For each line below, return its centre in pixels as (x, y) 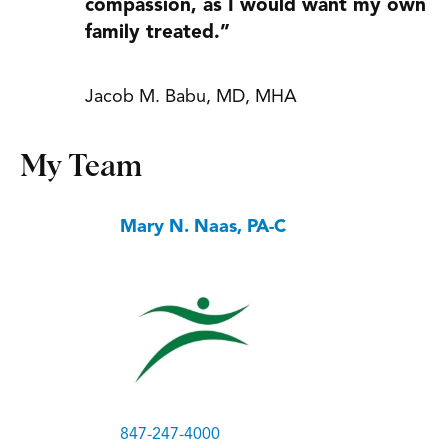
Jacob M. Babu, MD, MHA (191, 97)
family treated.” (157, 34)
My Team (81, 167)
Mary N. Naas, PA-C (203, 227)
